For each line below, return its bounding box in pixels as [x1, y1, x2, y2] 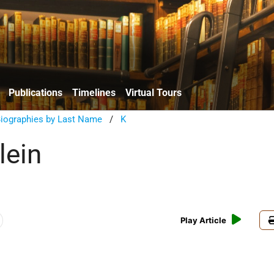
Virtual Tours [125, 86, 182, 98]
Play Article [180, 215, 227, 226]
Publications [9, 86, 62, 98]
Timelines [72, 86, 116, 98]
